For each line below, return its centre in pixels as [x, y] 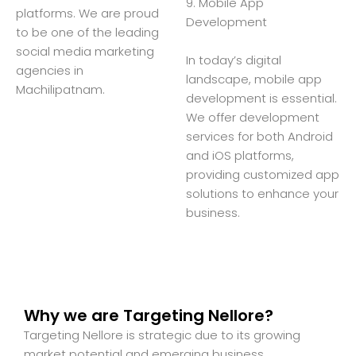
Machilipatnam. [60, 89]
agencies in [50, 70]
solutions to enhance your [262, 193]
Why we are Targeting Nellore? [149, 315]
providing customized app [263, 174]
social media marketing [85, 51]
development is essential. [261, 98]
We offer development [253, 117]
